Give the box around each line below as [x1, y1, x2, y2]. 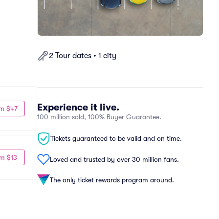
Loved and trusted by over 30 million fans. [50, 155, 179, 163]
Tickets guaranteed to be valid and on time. [50, 134, 182, 142]
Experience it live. [37, 102, 119, 113]
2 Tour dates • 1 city [49, 51, 116, 60]
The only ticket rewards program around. [50, 175, 174, 184]
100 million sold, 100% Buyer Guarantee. [37, 113, 161, 121]
